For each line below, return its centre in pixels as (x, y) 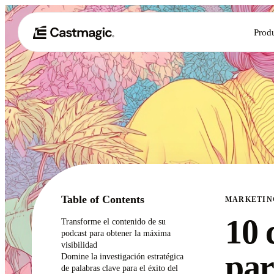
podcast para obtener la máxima (116, 233)
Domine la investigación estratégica (122, 256)
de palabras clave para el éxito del (120, 268)
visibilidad (79, 245)
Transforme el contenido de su (113, 221)
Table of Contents (103, 199)
